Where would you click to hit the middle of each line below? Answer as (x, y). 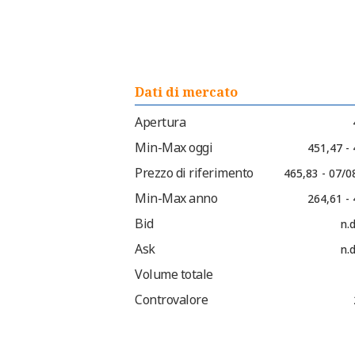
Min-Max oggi (174, 148)
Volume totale (174, 275)
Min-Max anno (176, 198)
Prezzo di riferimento (194, 173)
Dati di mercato (186, 92)
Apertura (160, 122)
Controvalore (171, 300)
